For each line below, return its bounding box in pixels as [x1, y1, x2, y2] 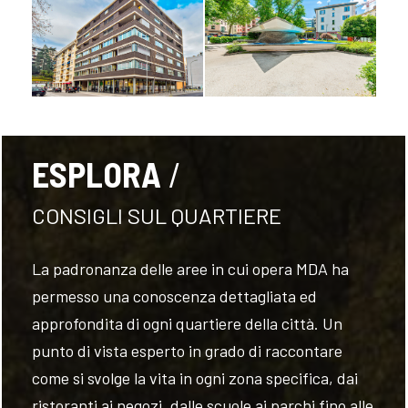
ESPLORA [32, 153, 162, 195]
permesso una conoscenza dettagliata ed [32, 286, 318, 306]
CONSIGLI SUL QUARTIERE [32, 202, 282, 229]
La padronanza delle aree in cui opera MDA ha [32, 259, 350, 279]
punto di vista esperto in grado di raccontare [32, 341, 343, 361]
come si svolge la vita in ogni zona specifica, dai [32, 368, 359, 388]
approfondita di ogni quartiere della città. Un [32, 313, 343, 333]
